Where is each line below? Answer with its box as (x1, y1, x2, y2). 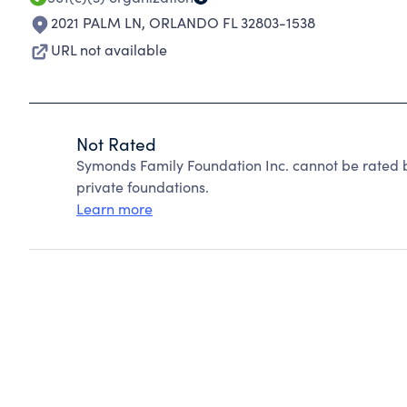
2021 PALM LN (51, 13, 142, 32)
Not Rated (76, 132, 156, 155)
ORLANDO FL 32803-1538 (149, 13, 315, 32)
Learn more (76, 199, 153, 218)
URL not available (51, 40, 167, 59)
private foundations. (76, 177, 209, 196)
